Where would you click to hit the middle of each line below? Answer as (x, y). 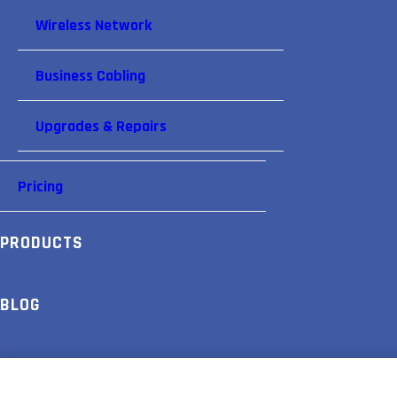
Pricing (40, 187)
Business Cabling (90, 76)
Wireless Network (93, 25)
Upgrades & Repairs (101, 126)
